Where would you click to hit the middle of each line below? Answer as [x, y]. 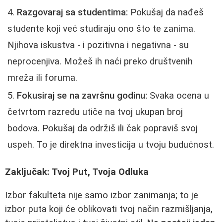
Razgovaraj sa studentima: [72, 13]
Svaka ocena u [178, 96]
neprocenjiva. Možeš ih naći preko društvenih [100, 62]
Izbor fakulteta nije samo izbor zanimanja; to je [102, 195]
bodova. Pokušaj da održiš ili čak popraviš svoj [103, 129]
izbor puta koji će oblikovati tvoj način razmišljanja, [109, 209]
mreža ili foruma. [42, 78]
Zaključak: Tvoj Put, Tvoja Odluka [77, 172]
